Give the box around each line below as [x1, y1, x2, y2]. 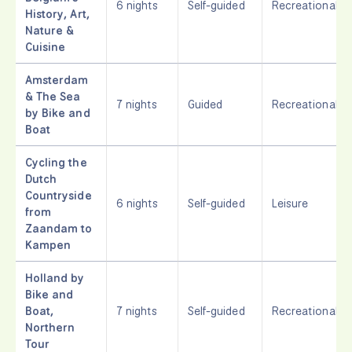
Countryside [25, 187, 92, 203]
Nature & [25, 22, 75, 38]
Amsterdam [25, 71, 89, 87]
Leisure [272, 195, 309, 211]
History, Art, [25, 5, 90, 21]
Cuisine [25, 38, 66, 54]
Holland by [25, 269, 85, 285]
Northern [25, 319, 75, 335]
